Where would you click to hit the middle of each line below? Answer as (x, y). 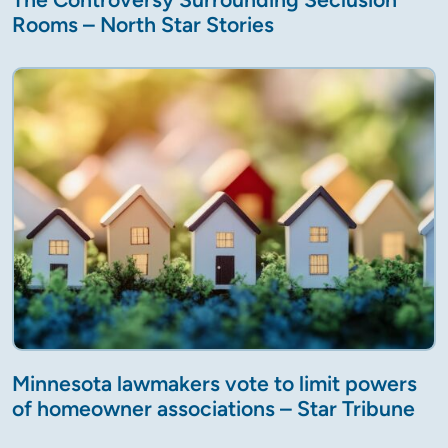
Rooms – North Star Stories (143, 24)
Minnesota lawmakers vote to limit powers (214, 384)
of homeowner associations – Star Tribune (213, 409)
